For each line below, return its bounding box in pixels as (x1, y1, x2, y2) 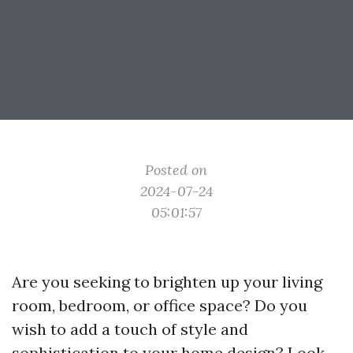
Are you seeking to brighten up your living (12, 272, 322, 292)
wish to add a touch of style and (12, 319, 248, 339)
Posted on (145, 161, 208, 179)
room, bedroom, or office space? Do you (12, 295, 307, 315)
